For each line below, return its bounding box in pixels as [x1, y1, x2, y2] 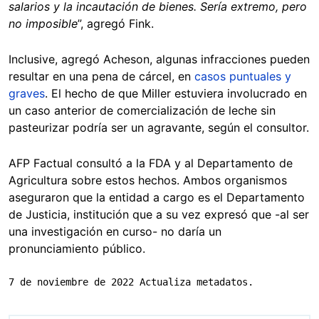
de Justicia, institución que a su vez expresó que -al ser [9, 206, 309, 221]
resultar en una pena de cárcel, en [9, 68, 194, 83]
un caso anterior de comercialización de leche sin [9, 103, 276, 117]
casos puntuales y [194, 68, 291, 83]
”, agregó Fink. [78, 16, 154, 31]
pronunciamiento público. [9, 241, 145, 256]
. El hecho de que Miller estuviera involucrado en [45, 85, 307, 100]
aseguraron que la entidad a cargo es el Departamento [9, 189, 305, 204]
